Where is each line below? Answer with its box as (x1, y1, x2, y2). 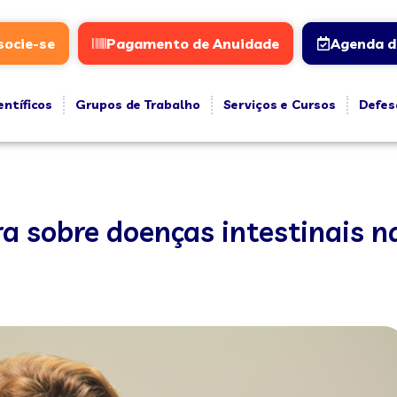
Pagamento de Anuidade (105, 35, 279, 52)
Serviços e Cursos (222, 97, 336, 113)
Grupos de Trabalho (74, 97, 200, 113)
